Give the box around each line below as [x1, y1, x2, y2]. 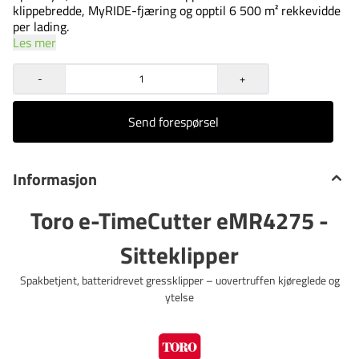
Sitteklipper [120, 236, 239, 272]
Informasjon [13, 166, 97, 192]
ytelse [165, 288, 194, 306]
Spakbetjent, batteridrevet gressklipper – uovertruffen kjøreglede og [19, 271, 340, 289]
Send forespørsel [127, 111, 219, 131]
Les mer [13, 32, 56, 52]
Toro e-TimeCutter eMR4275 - [30, 202, 329, 238]
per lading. [13, 16, 69, 36]
